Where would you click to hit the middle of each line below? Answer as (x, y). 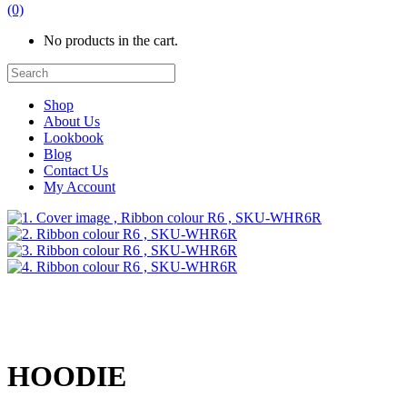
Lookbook (74, 138)
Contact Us (76, 170)
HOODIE (67, 377)
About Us (72, 121)
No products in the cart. (111, 40)
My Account (79, 187)
